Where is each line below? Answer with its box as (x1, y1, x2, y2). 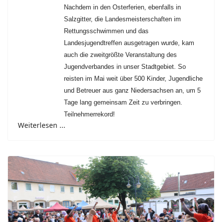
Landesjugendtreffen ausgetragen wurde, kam (64, 39, 194, 47)
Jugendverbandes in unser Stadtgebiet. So (64, 63, 186, 71)
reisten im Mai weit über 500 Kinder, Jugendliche (64, 75, 203, 83)
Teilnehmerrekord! (64, 111, 115, 118)
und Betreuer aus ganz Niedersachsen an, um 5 (64, 87, 201, 95)
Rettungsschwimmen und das (64, 27, 149, 35)
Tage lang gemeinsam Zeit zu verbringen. (64, 99, 182, 107)
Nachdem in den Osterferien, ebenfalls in (64, 3, 181, 11)
